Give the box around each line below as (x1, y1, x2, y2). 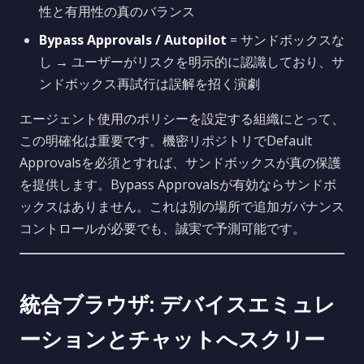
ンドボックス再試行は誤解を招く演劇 (39, 75, 260, 93)
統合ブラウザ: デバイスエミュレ (19, 290, 336, 318)
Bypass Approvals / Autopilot (39, 31, 227, 49)
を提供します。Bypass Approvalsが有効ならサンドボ (19, 175, 336, 193)
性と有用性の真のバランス (39, 2, 195, 20)
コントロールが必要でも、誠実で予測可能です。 (19, 219, 305, 237)
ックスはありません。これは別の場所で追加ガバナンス (19, 197, 344, 215)
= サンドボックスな (227, 31, 344, 49)
